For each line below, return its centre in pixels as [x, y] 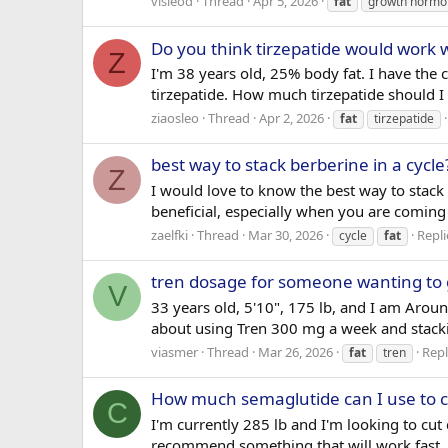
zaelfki [169, 234]
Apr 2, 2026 [291, 118]
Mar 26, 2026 [295, 351]
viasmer [174, 351]
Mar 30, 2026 [285, 234]
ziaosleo [175, 118]
